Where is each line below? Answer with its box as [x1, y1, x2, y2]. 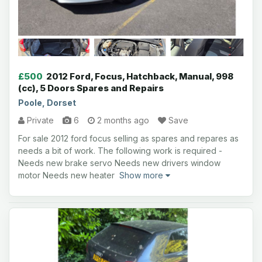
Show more [119, 170, 166, 180]
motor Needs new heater [18, 170, 119, 180]
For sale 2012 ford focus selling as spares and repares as [18, 133, 239, 143]
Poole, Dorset [18, 98, 76, 108]
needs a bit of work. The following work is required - [18, 146, 222, 156]
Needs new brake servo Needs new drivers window [18, 158, 220, 168]
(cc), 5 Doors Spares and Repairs [18, 82, 164, 94]
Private [25, 115, 54, 125]
